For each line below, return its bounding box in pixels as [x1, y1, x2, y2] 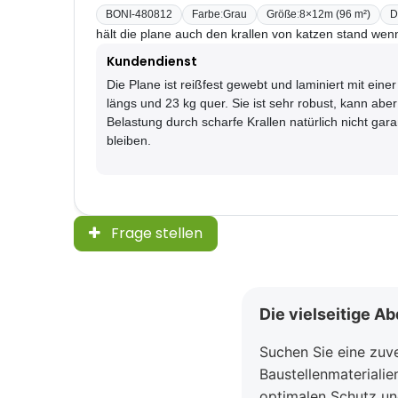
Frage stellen [110, 223, 203, 244]
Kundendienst [106, 52, 197, 71]
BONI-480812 [105, 8, 172, 21]
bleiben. [106, 133, 151, 148]
